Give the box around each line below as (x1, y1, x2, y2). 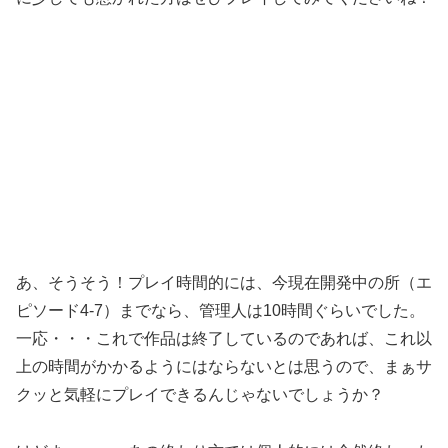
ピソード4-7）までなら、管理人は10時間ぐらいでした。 (16, 302, 425, 320)
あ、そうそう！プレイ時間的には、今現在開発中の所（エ (16, 274, 432, 292)
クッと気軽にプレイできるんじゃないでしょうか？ (16, 386, 384, 404)
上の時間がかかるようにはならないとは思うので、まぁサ (16, 358, 432, 376)
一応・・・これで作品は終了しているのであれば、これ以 (16, 330, 432, 348)
